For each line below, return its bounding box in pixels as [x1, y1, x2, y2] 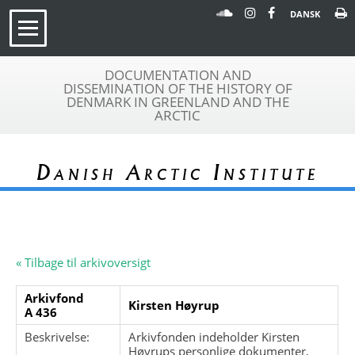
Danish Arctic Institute [36, 158, 319, 186]
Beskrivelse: [25, 328, 90, 345]
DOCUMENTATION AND [104, 66, 251, 84]
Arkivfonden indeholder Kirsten [128, 328, 300, 345]
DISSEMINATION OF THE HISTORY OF [63, 79, 292, 97]
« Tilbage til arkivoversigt [16, 254, 151, 270]
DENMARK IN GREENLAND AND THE [66, 93, 289, 111]
